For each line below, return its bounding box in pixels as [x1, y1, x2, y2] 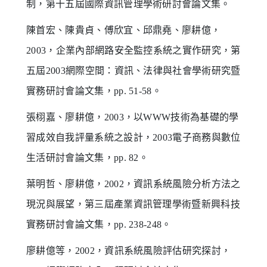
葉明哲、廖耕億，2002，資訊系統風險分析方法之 [26, 178, 241, 189]
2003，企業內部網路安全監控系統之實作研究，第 [26, 45, 241, 55]
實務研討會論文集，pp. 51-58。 [26, 85, 162, 96]
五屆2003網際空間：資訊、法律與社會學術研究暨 [26, 65, 241, 76]
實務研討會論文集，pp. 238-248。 [26, 219, 172, 229]
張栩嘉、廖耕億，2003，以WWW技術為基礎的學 [26, 111, 239, 122]
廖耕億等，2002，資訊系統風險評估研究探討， [26, 245, 231, 256]
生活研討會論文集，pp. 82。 [26, 152, 149, 163]
